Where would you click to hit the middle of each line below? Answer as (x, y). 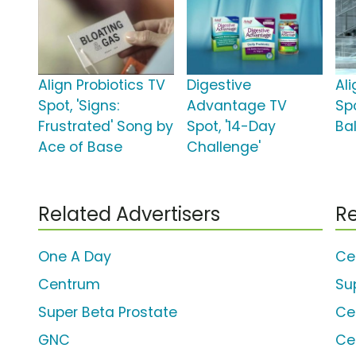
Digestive (219, 85)
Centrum (69, 285)
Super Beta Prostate (108, 313)
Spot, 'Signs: (79, 106)
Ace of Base (80, 147)
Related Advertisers (129, 215)
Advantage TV (237, 106)
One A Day (75, 257)
